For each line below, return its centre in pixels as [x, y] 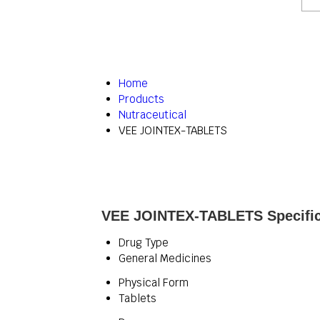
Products [141, 99]
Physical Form [154, 282]
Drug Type [144, 242]
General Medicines [165, 258]
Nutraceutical [152, 115]
